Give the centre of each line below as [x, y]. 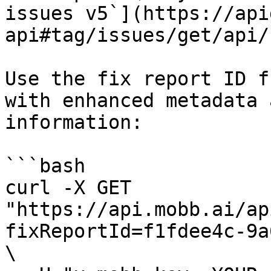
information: [74, 122]
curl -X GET [68, 188]
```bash [45, 166]
